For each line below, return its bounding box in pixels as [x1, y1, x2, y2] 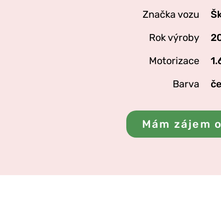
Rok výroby [149, 32, 199, 43]
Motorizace [149, 55, 199, 67]
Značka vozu [143, 8, 199, 20]
